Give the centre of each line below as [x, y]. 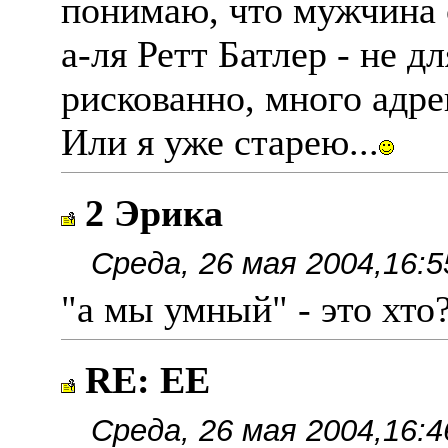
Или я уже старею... [220, 142]
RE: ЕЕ [147, 380]
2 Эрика [154, 213]
